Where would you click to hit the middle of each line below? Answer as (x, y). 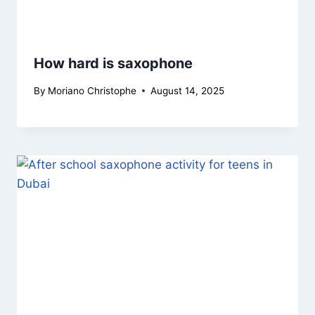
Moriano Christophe (92, 90)
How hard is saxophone (113, 64)
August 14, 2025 (188, 90)
